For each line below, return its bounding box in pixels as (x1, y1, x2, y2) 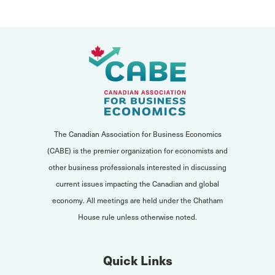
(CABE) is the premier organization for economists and (47, 145, 228, 156)
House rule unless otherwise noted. (78, 211, 197, 222)
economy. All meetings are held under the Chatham (52, 195, 223, 206)
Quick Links (103, 251, 172, 269)
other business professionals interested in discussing (48, 161, 227, 172)
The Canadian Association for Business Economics (53, 128, 222, 139)
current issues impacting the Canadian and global (56, 178, 219, 189)
